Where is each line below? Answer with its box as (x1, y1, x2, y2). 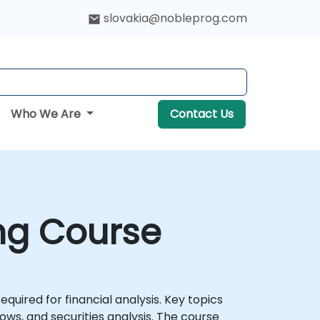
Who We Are (11, 106, 84, 122)
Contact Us (169, 106, 234, 122)
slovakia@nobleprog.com (104, 10, 247, 26)
